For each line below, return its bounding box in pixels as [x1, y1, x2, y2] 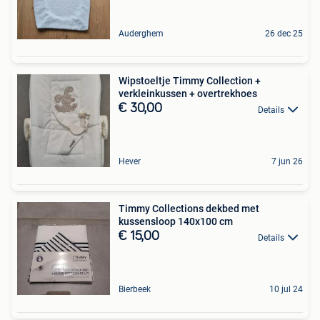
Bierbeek [119, 284, 151, 295]
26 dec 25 [265, 29, 303, 39]
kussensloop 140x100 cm [119, 216, 233, 228]
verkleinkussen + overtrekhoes [119, 88, 257, 100]
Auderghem [119, 29, 164, 39]
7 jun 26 [271, 156, 303, 167]
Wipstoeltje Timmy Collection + [119, 75, 261, 87]
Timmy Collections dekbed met [119, 203, 259, 215]
